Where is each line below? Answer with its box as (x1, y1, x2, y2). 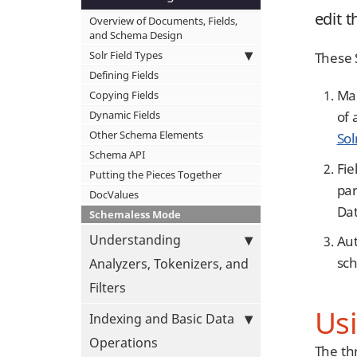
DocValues (89, 187, 139, 202)
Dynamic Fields (89, 108, 160, 122)
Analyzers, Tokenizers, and (89, 255, 249, 273)
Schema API (89, 147, 145, 162)
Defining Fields (89, 68, 159, 82)
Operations (89, 334, 158, 351)
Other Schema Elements (89, 127, 203, 142)
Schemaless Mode (89, 207, 181, 222)
